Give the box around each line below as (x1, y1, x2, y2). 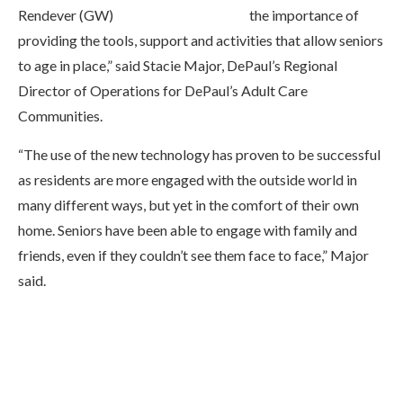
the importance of (249, 6, 359, 23)
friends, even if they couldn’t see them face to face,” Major (18, 246, 369, 264)
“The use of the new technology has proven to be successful (18, 146, 381, 163)
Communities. (18, 107, 103, 124)
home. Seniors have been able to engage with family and (18, 221, 357, 238)
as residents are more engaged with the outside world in (18, 171, 357, 188)
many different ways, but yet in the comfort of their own (18, 196, 359, 213)
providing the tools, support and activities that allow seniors (18, 31, 383, 49)
